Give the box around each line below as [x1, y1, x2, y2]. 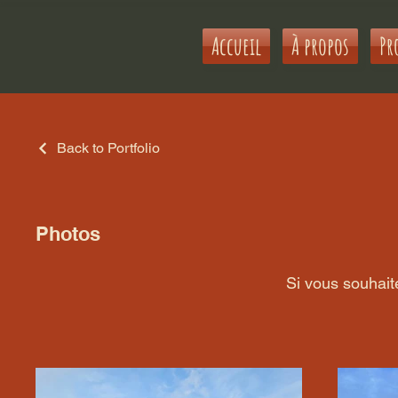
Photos [36, 222, 100, 245]
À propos [291, 31, 349, 61]
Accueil [211, 31, 261, 61]
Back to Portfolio [57, 139, 160, 156]
